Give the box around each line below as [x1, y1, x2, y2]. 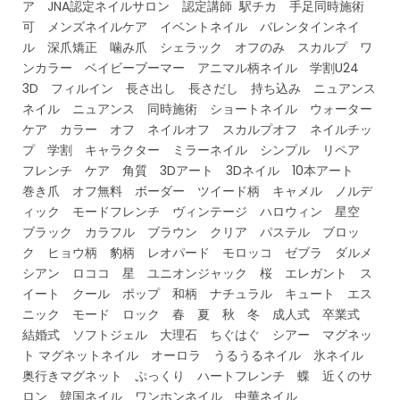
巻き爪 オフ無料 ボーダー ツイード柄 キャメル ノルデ [22, 181, 372, 200]
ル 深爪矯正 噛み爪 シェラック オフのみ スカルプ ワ [22, 37, 372, 56]
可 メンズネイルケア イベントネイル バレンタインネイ [22, 17, 360, 36]
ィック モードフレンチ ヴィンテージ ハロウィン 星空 [22, 202, 372, 221]
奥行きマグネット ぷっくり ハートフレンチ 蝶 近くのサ [22, 366, 372, 385]
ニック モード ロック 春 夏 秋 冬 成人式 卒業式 [22, 304, 372, 323]
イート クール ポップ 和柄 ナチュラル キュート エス [22, 284, 372, 303]
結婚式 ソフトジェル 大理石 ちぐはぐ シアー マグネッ [22, 325, 372, 344]
